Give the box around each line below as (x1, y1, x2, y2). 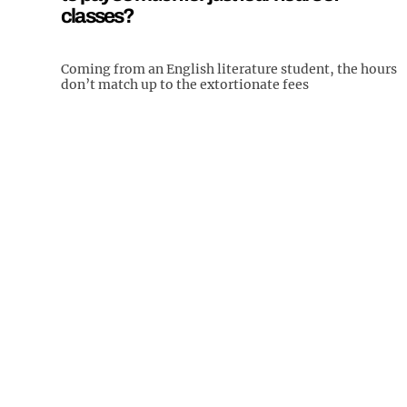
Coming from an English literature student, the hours (61, 60, 397, 77)
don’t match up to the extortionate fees (61, 75, 309, 93)
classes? (61, 4, 134, 27)
